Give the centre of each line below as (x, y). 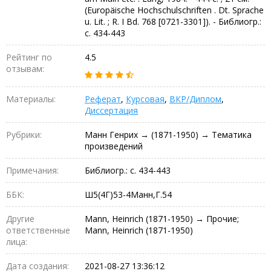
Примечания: (32, 170)
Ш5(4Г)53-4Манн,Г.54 (128, 194)
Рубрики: (24, 134)
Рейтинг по (29, 57)
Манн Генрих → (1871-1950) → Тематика (168, 134)
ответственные (38, 230)
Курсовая (145, 99)
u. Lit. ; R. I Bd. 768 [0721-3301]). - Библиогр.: (173, 21)
